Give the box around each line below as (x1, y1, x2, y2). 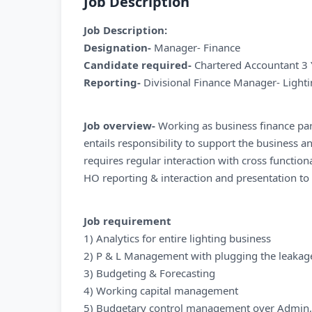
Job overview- (84, 118, 155, 132)
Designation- (84, 40, 151, 54)
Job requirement (84, 214, 171, 228)
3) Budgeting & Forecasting (84, 266, 215, 280)
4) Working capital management (84, 283, 238, 297)
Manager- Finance (151, 40, 240, 54)
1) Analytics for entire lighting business (84, 231, 271, 245)
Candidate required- (84, 58, 194, 72)
